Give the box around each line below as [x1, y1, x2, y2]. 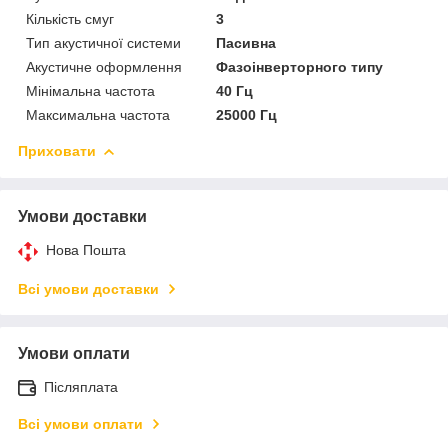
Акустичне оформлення [26, 58, 182, 75]
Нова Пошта [46, 241, 126, 258]
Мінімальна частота [26, 82, 155, 99]
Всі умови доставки [18, 280, 159, 297]
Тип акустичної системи [26, 34, 181, 51]
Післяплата [44, 378, 118, 395]
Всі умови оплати [18, 415, 143, 432]
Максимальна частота [26, 106, 170, 123]
